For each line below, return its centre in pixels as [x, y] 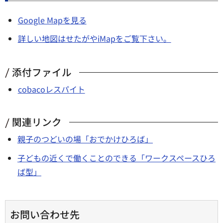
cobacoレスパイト [51, 89]
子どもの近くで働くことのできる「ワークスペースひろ [116, 158]
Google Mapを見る [52, 20]
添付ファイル [42, 72]
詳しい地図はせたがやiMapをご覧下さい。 [94, 39]
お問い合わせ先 [45, 214]
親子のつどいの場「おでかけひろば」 [85, 139]
